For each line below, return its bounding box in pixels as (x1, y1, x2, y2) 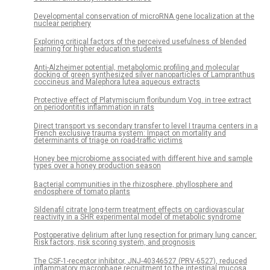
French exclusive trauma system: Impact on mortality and (34, 128, 226, 137)
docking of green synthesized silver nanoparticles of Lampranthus (34, 70, 255, 79)
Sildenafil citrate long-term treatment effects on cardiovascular (34, 206, 244, 215)
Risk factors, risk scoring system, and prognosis (34, 238, 195, 247)
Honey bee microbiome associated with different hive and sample (34, 154, 253, 163)
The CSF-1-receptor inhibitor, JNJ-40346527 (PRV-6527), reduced (34, 256, 247, 265)
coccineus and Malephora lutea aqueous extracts (34, 77, 200, 86)
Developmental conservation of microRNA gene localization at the (34, 11, 254, 20)
